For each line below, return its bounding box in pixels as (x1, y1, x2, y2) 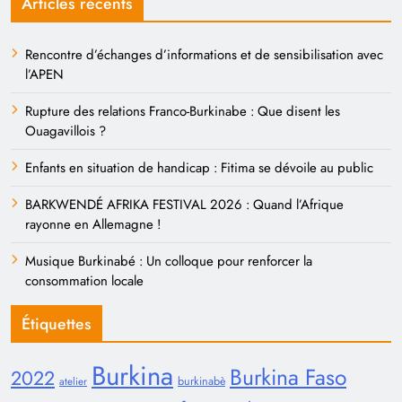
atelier (59, 374, 87, 389)
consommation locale (25, 271, 144, 292)
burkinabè (178, 373, 225, 390)
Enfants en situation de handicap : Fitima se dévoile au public (25, 158, 373, 179)
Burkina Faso (230, 362, 346, 394)
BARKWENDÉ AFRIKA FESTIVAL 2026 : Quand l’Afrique (25, 195, 344, 215)
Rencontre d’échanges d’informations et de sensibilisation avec (25, 45, 383, 66)
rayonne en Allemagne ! (25, 214, 161, 235)
